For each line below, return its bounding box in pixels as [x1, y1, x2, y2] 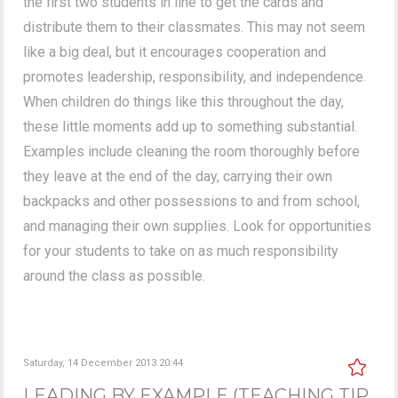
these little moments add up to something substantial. [23, 117, 358, 135]
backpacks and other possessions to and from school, [23, 192, 361, 210]
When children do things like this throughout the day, [23, 92, 345, 110]
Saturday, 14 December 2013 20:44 [23, 356, 184, 369]
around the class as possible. [23, 267, 206, 284]
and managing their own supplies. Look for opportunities [23, 217, 372, 235]
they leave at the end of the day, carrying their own [23, 167, 333, 185]
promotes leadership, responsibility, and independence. [23, 68, 367, 85]
